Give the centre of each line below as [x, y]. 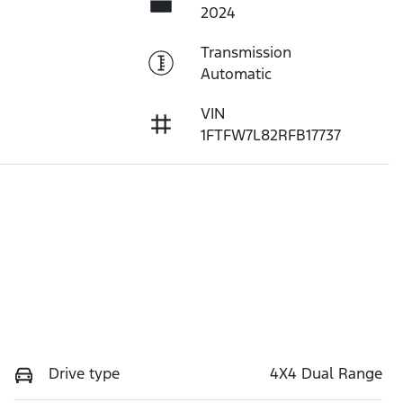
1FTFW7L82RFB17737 [270, 135]
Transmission [246, 53]
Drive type [84, 374]
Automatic [236, 74]
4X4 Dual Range [326, 374]
